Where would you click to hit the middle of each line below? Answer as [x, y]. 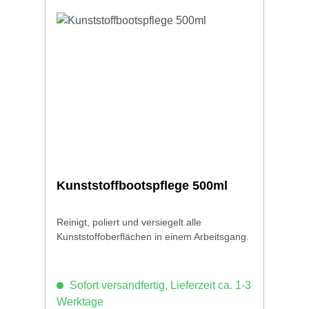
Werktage [80, 301]
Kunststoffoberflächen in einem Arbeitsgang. [153, 236]
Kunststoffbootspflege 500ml [142, 185]
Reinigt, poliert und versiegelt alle [129, 222]
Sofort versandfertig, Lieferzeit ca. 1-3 [159, 285]
